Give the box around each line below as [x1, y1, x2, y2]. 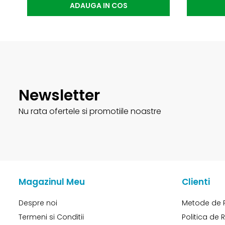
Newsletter [19, 84, 100, 106]
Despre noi [19, 197, 57, 208]
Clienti [182, 175, 210, 188]
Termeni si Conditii [19, 211, 84, 222]
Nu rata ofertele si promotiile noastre [19, 105, 161, 117]
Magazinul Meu [19, 175, 85, 188]
